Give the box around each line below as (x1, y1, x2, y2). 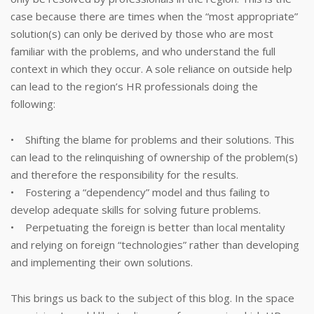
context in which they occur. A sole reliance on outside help (11, 62, 292, 76)
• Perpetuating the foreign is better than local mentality (11, 220, 285, 234)
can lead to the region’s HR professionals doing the (11, 79, 258, 93)
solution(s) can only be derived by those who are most (11, 27, 273, 41)
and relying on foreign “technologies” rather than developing (11, 238, 299, 252)
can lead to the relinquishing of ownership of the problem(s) (11, 150, 298, 164)
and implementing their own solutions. (11, 255, 193, 269)
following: (11, 97, 55, 111)
